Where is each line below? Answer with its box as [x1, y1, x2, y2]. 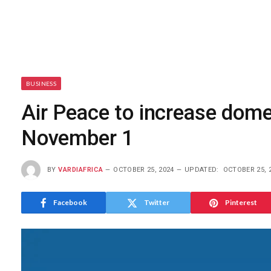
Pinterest [224, 198, 257, 207]
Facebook [53, 198, 87, 207]
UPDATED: [184, 165, 219, 174]
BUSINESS [26, 80, 57, 87]
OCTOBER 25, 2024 [113, 165, 174, 174]
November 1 [21, 126, 140, 151]
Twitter [144, 198, 169, 207]
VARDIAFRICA [58, 165, 103, 174]
